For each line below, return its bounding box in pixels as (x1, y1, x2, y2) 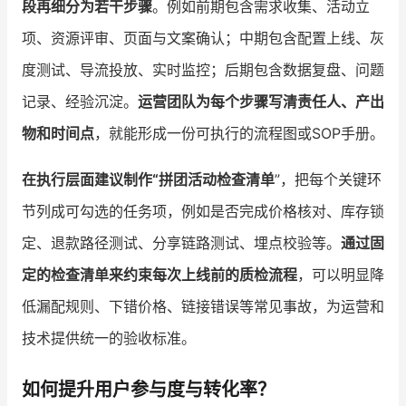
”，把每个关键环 (275, 170, 382, 189)
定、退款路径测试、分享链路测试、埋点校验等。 (22, 234, 341, 253)
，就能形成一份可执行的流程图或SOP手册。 (94, 124, 384, 143)
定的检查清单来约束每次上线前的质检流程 (22, 266, 297, 285)
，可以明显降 (297, 266, 384, 285)
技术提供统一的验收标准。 (22, 329, 196, 348)
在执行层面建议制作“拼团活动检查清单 (22, 170, 275, 189)
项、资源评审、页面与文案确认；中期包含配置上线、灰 (22, 29, 384, 48)
